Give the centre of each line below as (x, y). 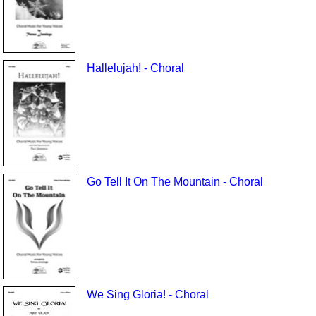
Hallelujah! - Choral (135, 68)
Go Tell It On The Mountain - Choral (175, 181)
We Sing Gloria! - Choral (147, 295)
